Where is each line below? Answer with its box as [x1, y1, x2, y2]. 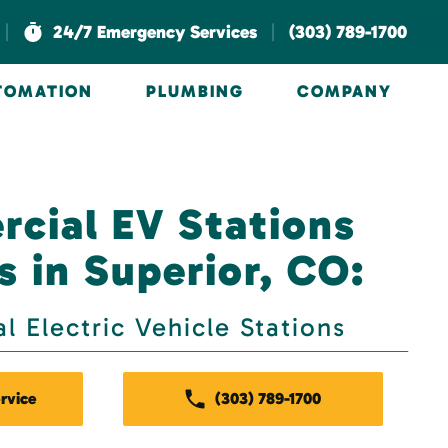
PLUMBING [146, 80, 245, 101]
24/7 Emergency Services [53, 21, 257, 44]
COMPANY [296, 80, 392, 101]
